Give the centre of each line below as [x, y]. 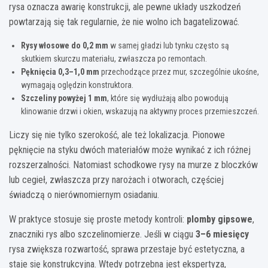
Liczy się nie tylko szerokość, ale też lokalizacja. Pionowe [117, 135]
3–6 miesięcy [222, 234]
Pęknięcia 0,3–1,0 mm [60, 71]
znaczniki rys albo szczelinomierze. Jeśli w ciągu [102, 234]
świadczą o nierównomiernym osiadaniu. [84, 194]
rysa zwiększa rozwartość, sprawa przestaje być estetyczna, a [127, 249]
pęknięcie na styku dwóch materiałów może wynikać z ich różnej [130, 150]
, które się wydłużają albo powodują [168, 98]
